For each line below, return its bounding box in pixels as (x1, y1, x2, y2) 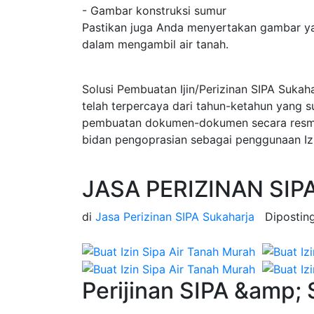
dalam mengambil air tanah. (82, 37, 228, 51)
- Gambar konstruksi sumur (82, 4, 226, 18)
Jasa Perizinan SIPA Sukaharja (95, 210, 254, 224)
